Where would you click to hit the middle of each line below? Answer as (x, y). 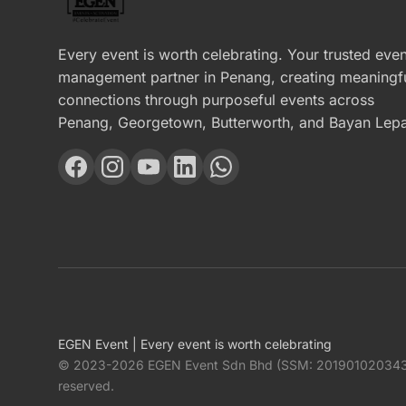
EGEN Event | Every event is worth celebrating (195, 344)
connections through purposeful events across (216, 100)
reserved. (86, 386)
